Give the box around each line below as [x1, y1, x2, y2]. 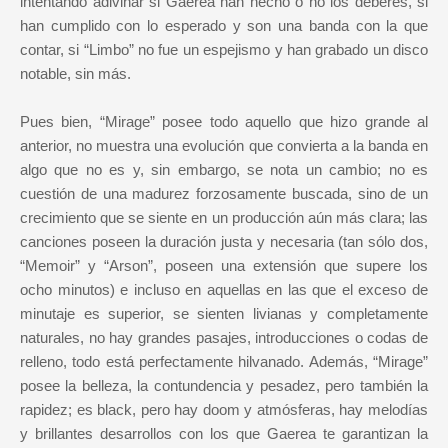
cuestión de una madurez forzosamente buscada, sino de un [20, 185, 428, 203]
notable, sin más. [20, 65, 131, 83]
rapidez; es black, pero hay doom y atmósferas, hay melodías [20, 401, 428, 419]
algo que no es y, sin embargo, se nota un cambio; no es [20, 161, 428, 179]
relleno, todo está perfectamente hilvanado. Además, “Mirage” [20, 353, 428, 371]
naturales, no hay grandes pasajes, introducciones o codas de [20, 329, 428, 347]
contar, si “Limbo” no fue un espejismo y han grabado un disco [20, 41, 428, 59]
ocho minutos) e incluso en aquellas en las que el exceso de [20, 281, 428, 299]
